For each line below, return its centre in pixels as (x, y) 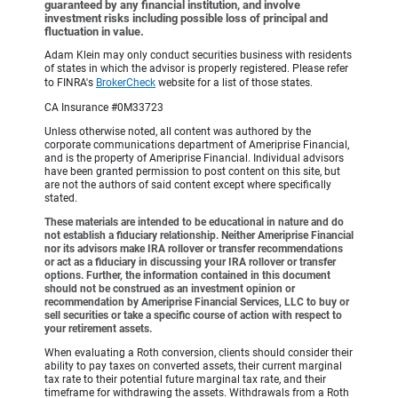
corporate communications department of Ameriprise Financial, (197, 145)
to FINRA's (70, 83)
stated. (61, 199)
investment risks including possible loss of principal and (186, 19)
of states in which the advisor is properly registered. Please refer (196, 69)
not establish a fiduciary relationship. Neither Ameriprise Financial (199, 236)
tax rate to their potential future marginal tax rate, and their (185, 380)
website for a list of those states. (234, 83)
